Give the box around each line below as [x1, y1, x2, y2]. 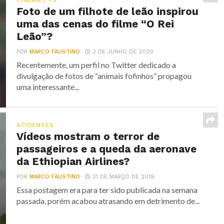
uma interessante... [16, 82, 79, 91]
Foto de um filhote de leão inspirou [16, 5, 199, 17]
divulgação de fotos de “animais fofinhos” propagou [16, 71, 192, 80]
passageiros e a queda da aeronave [16, 143, 197, 155]
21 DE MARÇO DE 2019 [92, 173, 155, 180]
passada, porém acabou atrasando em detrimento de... [16, 196, 200, 205]
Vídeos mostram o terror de [16, 130, 160, 142]
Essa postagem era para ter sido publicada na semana [16, 185, 198, 194]
